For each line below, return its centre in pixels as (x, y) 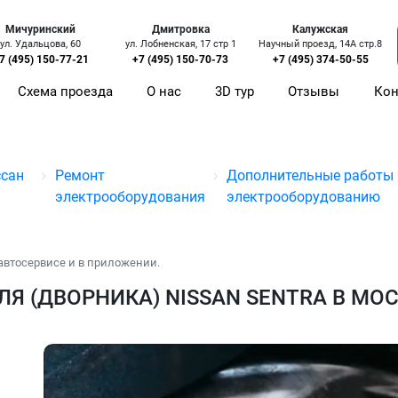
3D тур (235, 92)
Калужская (321, 30)
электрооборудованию (304, 197)
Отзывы (314, 92)
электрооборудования (130, 197)
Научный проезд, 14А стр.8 (321, 44)
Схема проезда (66, 92)
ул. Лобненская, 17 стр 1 (180, 44)
